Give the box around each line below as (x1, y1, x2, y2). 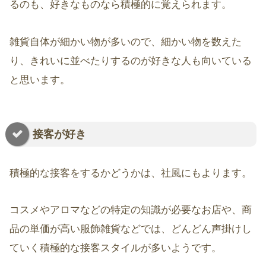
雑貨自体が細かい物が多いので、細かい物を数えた (9, 36, 242, 47)
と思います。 (9, 74, 70, 85)
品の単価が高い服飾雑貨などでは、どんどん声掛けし (9, 223, 252, 235)
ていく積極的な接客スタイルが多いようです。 (9, 242, 221, 254)
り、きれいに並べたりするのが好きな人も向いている (9, 55, 252, 66)
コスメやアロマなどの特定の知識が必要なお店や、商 (9, 204, 252, 216)
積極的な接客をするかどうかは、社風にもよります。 (9, 167, 252, 179)
